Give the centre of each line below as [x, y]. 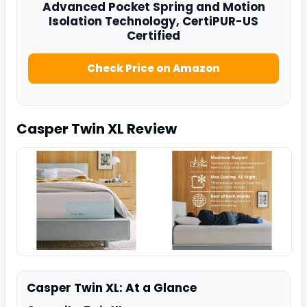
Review [150, 128]
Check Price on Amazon [153, 68]
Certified [153, 35]
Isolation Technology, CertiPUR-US [153, 21]
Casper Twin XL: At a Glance [112, 288]
